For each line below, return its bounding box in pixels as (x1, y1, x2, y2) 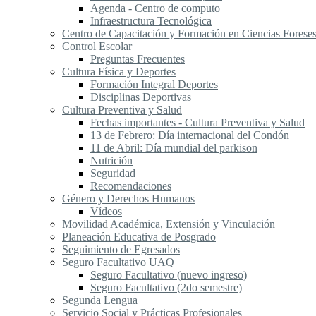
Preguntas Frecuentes (90, 53, 185, 66)
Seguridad (90, 167, 135, 180)
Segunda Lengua (62, 294, 138, 307)
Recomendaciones (90, 180, 171, 193)
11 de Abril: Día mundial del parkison (90, 142, 257, 154)
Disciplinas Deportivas (90, 91, 191, 104)
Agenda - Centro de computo (90, 2, 220, 15)
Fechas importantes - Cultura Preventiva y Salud (90, 116, 305, 129)
